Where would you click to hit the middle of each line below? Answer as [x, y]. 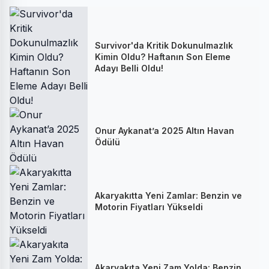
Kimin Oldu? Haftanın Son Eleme [163, 57]
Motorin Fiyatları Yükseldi [149, 207]
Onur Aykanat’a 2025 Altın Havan [165, 130]
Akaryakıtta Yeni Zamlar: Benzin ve [168, 195]
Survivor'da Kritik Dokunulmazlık [164, 46]
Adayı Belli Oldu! [129, 68]
